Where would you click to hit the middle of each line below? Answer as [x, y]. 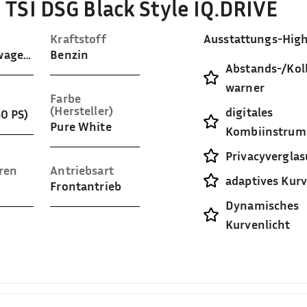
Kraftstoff [78, 38]
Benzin [70, 54]
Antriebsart [82, 170]
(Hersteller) [82, 110]
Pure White [81, 126]
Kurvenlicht [258, 224]
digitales [249, 112]
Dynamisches [262, 205]
